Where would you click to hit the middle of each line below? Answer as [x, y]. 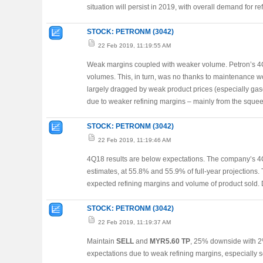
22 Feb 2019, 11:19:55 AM [134, 45]
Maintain [102, 241]
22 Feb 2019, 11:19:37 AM [134, 222]
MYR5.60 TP [170, 241]
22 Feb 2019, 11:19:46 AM [134, 140]
